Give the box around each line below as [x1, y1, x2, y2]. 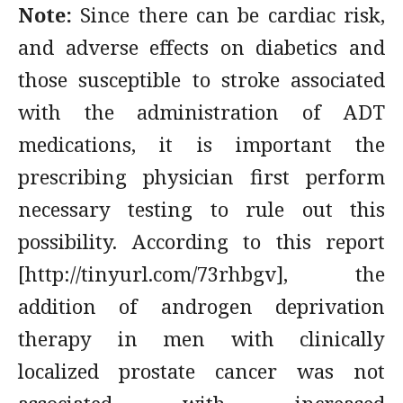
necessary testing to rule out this [18, 195, 385, 222]
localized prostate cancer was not [18, 357, 385, 384]
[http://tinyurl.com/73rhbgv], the [18, 260, 385, 287]
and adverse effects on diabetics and [18, 33, 385, 60]
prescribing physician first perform [18, 163, 385, 190]
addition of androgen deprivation [18, 292, 385, 319]
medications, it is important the [18, 130, 385, 157]
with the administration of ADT [18, 98, 385, 125]
